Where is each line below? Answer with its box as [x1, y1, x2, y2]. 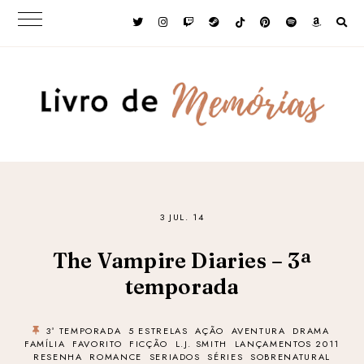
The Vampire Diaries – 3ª [53, 247, 311, 274]
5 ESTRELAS [128, 323, 188, 337]
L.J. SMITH [175, 336, 228, 350]
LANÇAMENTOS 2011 [234, 336, 340, 350]
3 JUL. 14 [159, 210, 205, 223]
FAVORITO [72, 336, 123, 350]
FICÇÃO [128, 336, 168, 350]
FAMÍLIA [24, 336, 66, 350]
